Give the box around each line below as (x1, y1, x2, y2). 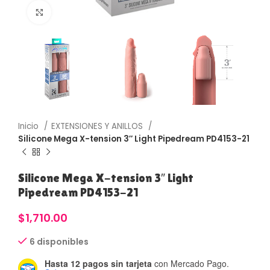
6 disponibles (30, 236, 89, 248)
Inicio (18, 121, 41, 133)
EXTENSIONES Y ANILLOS (51, 121, 145, 133)
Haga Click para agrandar (51, 7, 158, 17)
